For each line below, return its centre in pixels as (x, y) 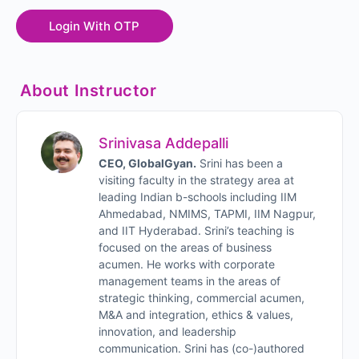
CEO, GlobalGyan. (147, 163)
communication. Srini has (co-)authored (202, 348)
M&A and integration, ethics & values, (196, 314)
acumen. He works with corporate (187, 264)
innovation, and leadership (167, 331)
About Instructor (89, 90)
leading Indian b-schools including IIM (198, 196)
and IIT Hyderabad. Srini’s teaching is (196, 230)
